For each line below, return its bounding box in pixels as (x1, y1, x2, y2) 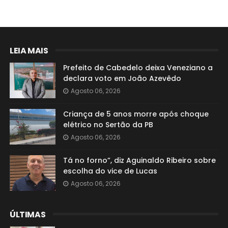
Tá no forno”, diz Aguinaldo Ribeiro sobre (63, 155, 216, 165)
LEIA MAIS (9, 45, 48, 56)
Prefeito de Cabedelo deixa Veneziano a (63, 63, 213, 73)
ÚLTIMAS (9, 209, 46, 220)
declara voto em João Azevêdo (63, 73, 181, 83)
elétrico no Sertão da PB (63, 120, 153, 130)
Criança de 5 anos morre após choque (63, 109, 209, 119)
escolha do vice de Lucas (63, 166, 157, 176)
